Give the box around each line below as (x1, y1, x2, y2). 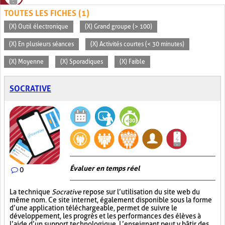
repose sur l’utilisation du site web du (81, 188, 200, 196)
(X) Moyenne (9, 58, 44, 65)
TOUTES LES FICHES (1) (4, 9, 89, 18)
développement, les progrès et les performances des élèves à (10, 212, 201, 220)
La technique (10, 188, 52, 196)
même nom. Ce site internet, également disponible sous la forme (10, 196, 212, 204)
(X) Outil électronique (9, 23, 68, 30)
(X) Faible (120, 58, 145, 65)
